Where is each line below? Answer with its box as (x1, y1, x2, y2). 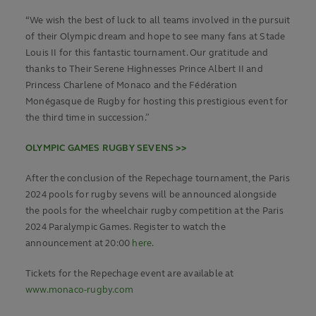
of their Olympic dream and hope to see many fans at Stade (25, 31, 286, 43)
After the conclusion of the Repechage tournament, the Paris (25, 173, 290, 185)
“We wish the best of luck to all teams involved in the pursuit (25, 15, 291, 27)
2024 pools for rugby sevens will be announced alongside (25, 189, 277, 201)
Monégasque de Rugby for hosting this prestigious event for (25, 96, 288, 108)
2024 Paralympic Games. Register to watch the (25, 221, 226, 233)
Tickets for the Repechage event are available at (25, 268, 234, 280)
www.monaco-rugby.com (25, 284, 133, 296)
